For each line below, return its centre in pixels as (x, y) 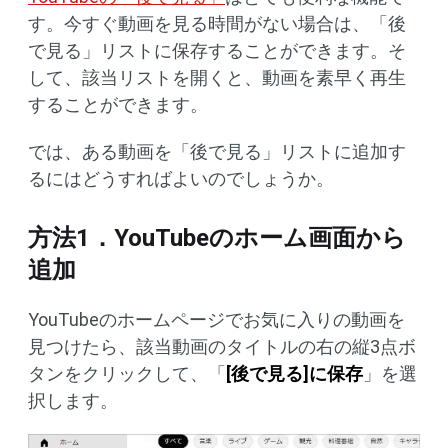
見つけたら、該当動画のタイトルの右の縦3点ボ (222, 346)
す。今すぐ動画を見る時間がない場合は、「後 (217, 23)
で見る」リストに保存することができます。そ (217, 50)
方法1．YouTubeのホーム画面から (217, 238)
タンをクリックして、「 (127, 373)
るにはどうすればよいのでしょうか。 (181, 178)
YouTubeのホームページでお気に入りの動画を (216, 319)
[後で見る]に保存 (294, 373)
